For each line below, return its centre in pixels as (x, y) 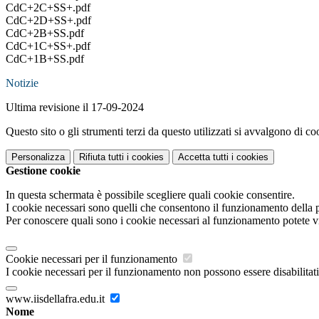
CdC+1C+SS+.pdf (48, 46)
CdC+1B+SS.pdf (45, 59)
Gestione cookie (43, 171)
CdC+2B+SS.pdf (45, 33)
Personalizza (38, 157)
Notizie (22, 83)
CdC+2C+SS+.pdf (48, 8)
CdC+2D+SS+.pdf (48, 21)
